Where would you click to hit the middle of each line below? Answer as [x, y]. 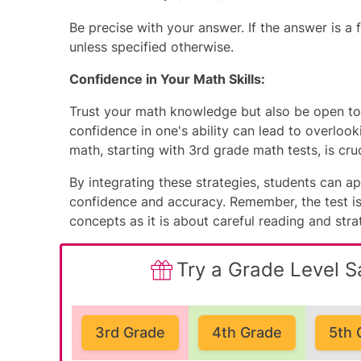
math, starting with [129, 150]
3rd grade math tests [253, 150]
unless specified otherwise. [151, 47]
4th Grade [247, 332]
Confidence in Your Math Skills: [167, 79]
